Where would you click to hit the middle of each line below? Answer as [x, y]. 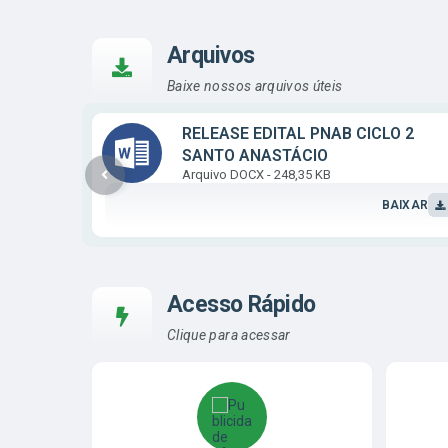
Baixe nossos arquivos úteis [255, 85]
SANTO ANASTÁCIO [255, 155]
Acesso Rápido [241, 305]
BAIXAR [405, 205]
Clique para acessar [229, 334]
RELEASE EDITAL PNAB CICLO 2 [298, 133]
